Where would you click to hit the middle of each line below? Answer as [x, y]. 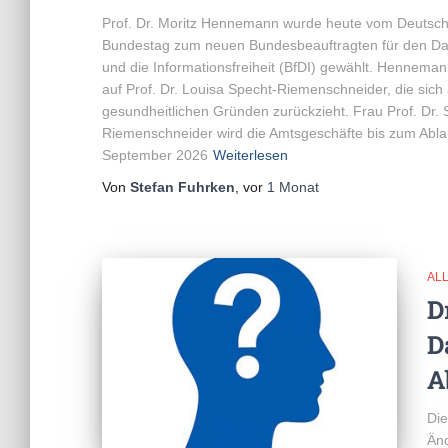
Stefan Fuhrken [182, 187]
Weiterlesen [250, 155]
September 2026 [155, 155]
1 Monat [293, 187]
